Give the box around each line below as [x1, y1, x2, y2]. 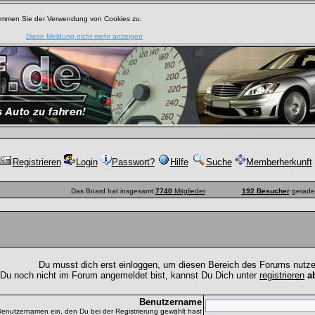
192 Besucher [241, 187, 290, 195]
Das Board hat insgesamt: [70, 187, 155, 195]
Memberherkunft [245, 157, 312, 167]
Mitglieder [172, 187, 205, 195]
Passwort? [111, 157, 155, 167]
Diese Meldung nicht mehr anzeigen [26, 32, 143, 40]
